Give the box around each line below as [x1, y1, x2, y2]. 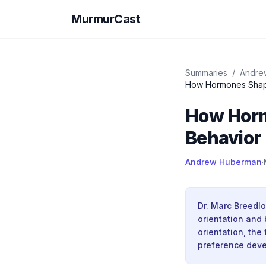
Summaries [185, 68, 227, 78]
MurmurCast [71, 12, 140, 26]
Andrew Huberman [185, 157, 262, 167]
